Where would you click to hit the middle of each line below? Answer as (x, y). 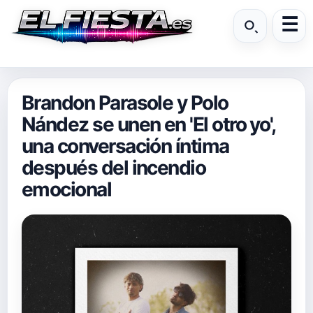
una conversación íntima (125, 146)
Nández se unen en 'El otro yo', (148, 124)
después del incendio (114, 168)
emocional (67, 189)
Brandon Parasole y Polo (125, 103)
